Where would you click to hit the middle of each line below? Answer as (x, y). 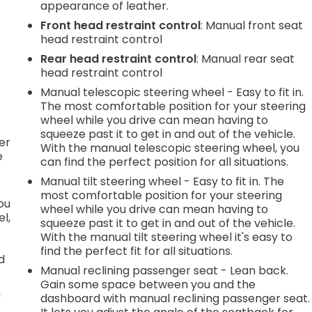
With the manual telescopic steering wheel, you (170, 148)
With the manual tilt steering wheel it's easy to (167, 237)
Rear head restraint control (119, 58)
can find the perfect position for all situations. (165, 162)
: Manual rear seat (246, 58)
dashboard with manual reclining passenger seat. (175, 298)
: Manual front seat (252, 25)
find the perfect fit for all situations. (137, 251)
